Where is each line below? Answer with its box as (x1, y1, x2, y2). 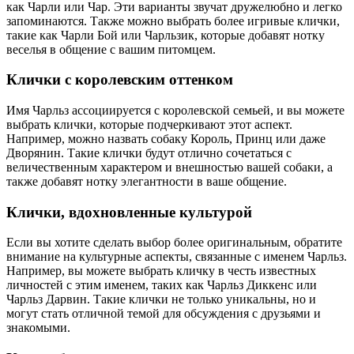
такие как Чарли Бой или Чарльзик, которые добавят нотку (6, 28, 325, 42)
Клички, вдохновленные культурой (6, 203, 252, 220)
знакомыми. (6, 321, 70, 335)
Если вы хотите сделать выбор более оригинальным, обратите (6, 235, 342, 250)
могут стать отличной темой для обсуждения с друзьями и (6, 307, 321, 321)
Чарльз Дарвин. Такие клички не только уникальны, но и (6, 292, 316, 307)
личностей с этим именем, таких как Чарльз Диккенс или (6, 278, 317, 292)
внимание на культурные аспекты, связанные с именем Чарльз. (6, 250, 347, 264)
